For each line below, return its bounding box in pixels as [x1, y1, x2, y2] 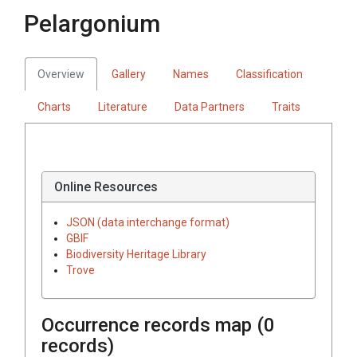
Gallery [112, 67, 146, 80]
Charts [37, 100, 71, 113]
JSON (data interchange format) [66, 215, 229, 229]
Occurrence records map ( [41, 313, 264, 336]
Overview [37, 67, 84, 80]
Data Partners [175, 100, 245, 113]
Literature [98, 100, 147, 113]
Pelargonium [24, 9, 160, 37]
